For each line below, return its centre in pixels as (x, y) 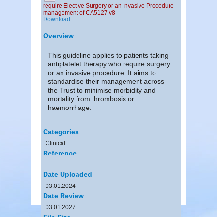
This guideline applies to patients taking (108, 55)
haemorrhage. (70, 107)
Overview (58, 36)
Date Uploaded (68, 174)
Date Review (63, 195)
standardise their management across (106, 81)
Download (57, 19)
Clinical (55, 143)
